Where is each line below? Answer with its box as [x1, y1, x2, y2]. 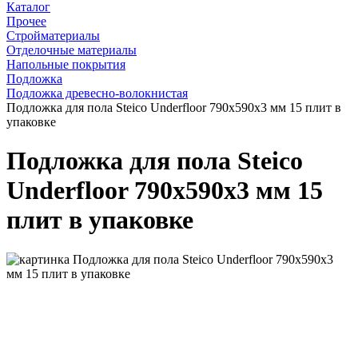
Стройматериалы [6, 28, 100, 42]
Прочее [6, 14, 46, 28]
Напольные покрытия [6, 57, 125, 71]
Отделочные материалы [6, 42, 137, 57]
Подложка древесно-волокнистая [6, 86, 188, 100]
